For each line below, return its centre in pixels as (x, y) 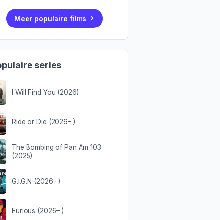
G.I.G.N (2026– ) (36, 181)
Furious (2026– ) (38, 211)
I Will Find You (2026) (45, 92)
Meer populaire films (50, 19)
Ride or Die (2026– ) (43, 122)
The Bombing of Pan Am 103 (56, 147)
